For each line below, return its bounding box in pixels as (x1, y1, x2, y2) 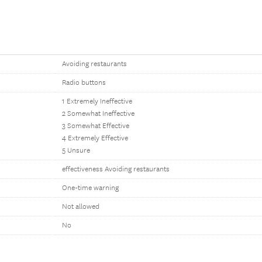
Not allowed (62, 202, 99, 211)
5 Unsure (62, 146, 90, 155)
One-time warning (62, 184, 119, 192)
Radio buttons (62, 78, 106, 87)
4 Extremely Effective (62, 134, 128, 143)
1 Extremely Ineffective (62, 97, 132, 106)
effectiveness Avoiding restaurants (62, 165, 170, 174)
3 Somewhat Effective (62, 122, 129, 130)
